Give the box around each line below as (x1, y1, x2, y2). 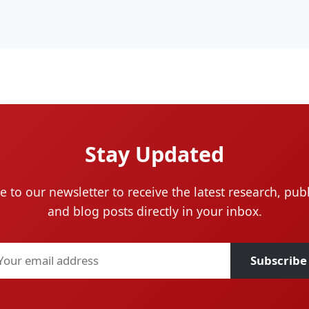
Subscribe (250, 252, 308, 269)
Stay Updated (85, 140, 224, 169)
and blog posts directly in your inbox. (47, 203, 262, 220)
